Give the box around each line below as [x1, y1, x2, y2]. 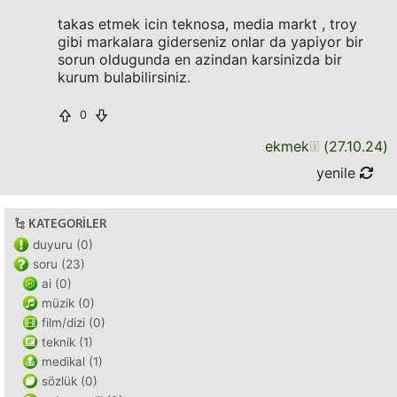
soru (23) [33, 257, 85, 271]
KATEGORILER [28, 218, 106, 231]
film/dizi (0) [42, 315, 105, 330]
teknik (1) [42, 335, 93, 349]
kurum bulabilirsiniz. [58, 68, 191, 86]
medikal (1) [42, 354, 103, 369]
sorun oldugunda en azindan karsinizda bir [58, 51, 342, 68]
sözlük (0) [42, 374, 97, 388]
